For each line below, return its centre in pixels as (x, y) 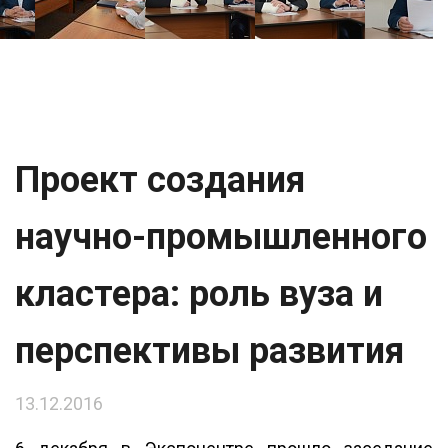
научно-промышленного (221, 237)
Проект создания (160, 180)
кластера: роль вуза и (199, 294)
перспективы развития (209, 351)
